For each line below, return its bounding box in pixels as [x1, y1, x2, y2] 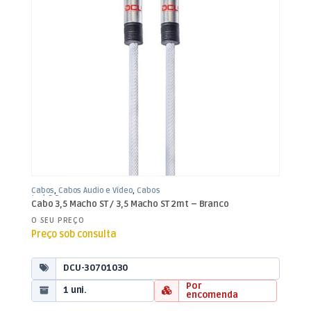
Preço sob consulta [31, 228, 117, 240]
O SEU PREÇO [31, 215, 85, 225]
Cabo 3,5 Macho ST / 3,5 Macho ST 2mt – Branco [31, 198, 229, 210]
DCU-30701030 [63, 262, 128, 274]
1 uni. [63, 285, 87, 296]
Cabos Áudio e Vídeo [58, 186, 133, 196]
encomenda [186, 289, 238, 301]
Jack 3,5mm [31, 194, 74, 203]
